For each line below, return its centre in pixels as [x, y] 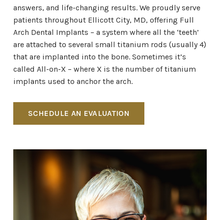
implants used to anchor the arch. [73, 81]
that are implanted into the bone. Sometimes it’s [99, 57]
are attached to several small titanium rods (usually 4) [110, 44]
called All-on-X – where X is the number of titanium [104, 69]
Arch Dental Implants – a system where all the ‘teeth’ [106, 32]
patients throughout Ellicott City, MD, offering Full [103, 20]
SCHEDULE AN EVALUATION [79, 113]
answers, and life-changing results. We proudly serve [107, 8]
